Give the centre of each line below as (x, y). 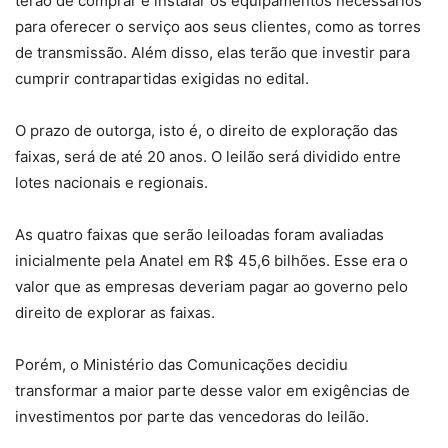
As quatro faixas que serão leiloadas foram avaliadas (199, 235)
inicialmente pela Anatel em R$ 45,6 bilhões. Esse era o (211, 261)
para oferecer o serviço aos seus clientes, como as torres (218, 27)
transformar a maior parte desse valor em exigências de (212, 391)
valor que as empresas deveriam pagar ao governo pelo (211, 287)
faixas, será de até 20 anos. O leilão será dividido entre (208, 157)
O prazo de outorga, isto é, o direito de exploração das (206, 131)
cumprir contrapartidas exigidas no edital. (162, 79)
